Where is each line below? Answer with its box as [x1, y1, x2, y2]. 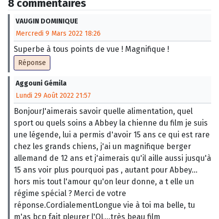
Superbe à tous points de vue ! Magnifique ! [14, 44, 169, 54]
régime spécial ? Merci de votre [14, 188, 126, 198]
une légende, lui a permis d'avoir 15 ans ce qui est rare [14, 130, 210, 139]
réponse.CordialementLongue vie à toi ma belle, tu [14, 200, 195, 210]
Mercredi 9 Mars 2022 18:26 [16, 29, 101, 38]
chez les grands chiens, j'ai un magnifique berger [14, 141, 191, 151]
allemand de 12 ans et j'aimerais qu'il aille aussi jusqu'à [14, 153, 211, 163]
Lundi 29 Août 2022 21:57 [16, 91, 91, 100]
